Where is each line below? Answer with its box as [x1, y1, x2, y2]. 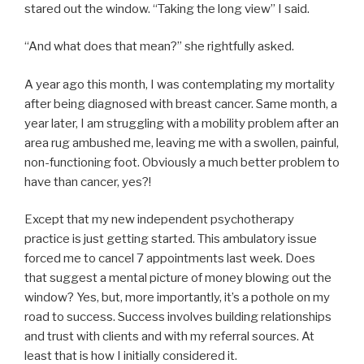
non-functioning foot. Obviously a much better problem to [24, 154, 340, 170]
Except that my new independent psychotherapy [24, 212, 294, 227]
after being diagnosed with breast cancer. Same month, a [24, 96, 337, 111]
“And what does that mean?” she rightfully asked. [24, 39, 294, 54]
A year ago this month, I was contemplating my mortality [24, 76, 335, 92]
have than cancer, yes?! [24, 174, 151, 189]
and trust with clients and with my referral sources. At [24, 329, 314, 344]
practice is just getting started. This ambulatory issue [24, 232, 317, 247]
